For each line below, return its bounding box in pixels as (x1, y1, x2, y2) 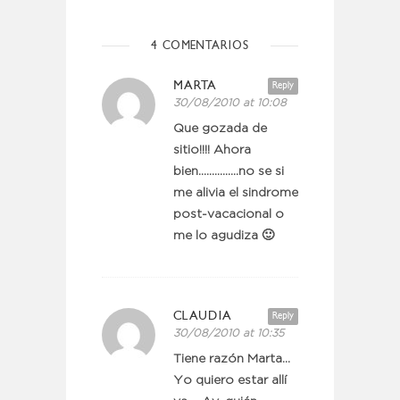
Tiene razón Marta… (173, 354, 290, 364)
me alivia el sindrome (173, 187, 298, 198)
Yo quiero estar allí (173, 375, 287, 386)
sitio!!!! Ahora (173, 145, 251, 155)
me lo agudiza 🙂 (173, 230, 274, 241)
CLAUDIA (173, 308, 232, 323)
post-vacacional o (173, 209, 284, 220)
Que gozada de (173, 123, 267, 134)
